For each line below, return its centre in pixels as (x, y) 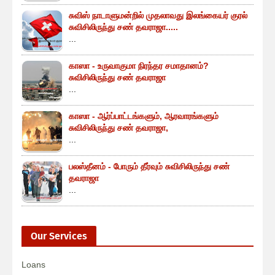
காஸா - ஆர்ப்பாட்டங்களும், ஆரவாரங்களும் (144, 116)
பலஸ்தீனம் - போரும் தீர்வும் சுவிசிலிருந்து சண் (149, 166)
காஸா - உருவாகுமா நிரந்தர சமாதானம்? (139, 65)
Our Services (59, 236)
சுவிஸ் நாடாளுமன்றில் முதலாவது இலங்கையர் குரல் (158, 15)
